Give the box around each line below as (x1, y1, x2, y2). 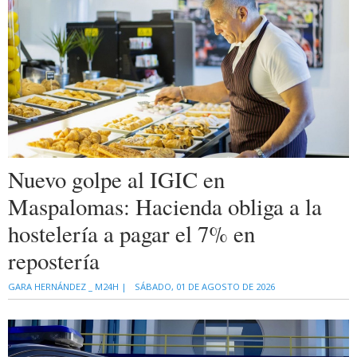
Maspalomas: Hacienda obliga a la (8, 190, 322, 222)
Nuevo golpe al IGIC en (8, 163, 225, 194)
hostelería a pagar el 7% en (8, 218, 255, 249)
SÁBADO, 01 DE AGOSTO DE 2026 (135, 280, 275, 292)
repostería (8, 245, 100, 276)
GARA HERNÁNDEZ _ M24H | (8, 280, 127, 292)
